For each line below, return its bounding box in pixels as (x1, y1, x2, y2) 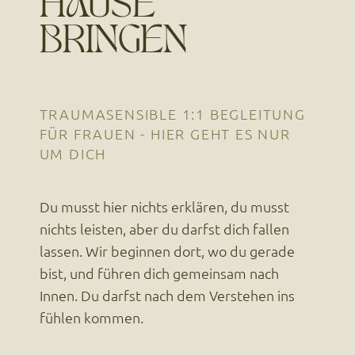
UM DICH (39, 144, 107, 163)
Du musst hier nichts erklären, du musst (39, 197, 289, 216)
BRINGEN (40, 29, 188, 58)
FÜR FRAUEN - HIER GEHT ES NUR (39, 124, 291, 143)
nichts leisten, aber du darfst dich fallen (39, 219, 289, 238)
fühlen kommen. (39, 307, 143, 326)
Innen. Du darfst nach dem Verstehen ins (39, 285, 295, 304)
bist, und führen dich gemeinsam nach (39, 263, 279, 282)
